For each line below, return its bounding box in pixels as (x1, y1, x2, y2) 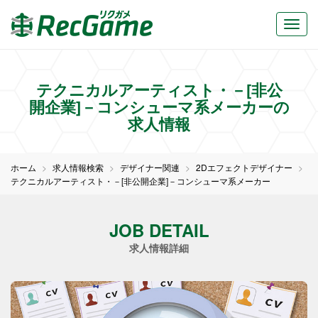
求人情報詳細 (129, 241, 189, 255)
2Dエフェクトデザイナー (196, 161, 292, 173)
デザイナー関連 (120, 161, 180, 173)
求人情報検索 (53, 161, 104, 173)
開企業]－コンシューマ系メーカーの (28, 95, 290, 118)
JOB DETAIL (109, 218, 209, 242)
